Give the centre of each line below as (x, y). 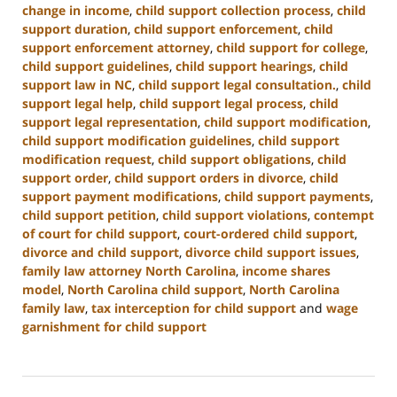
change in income (76, 11)
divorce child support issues (271, 253)
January (44, 363)
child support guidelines (96, 66)
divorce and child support (101, 253)
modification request (87, 160)
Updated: (49, 345)
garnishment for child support (114, 327)
